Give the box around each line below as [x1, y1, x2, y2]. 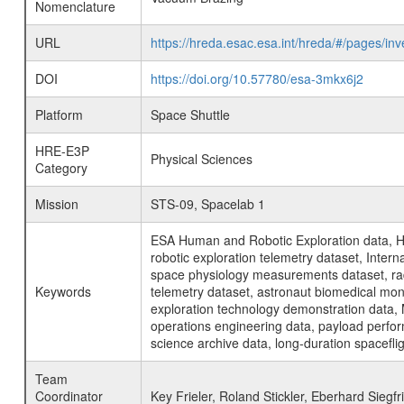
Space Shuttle [150, 106, 230, 124]
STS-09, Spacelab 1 [150, 195, 265, 213]
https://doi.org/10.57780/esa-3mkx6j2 [150, 69, 363, 87]
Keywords [34, 282, 91, 300]
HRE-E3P [34, 142, 89, 160]
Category [34, 159, 87, 177]
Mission [34, 195, 78, 213]
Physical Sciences [150, 150, 252, 168]
